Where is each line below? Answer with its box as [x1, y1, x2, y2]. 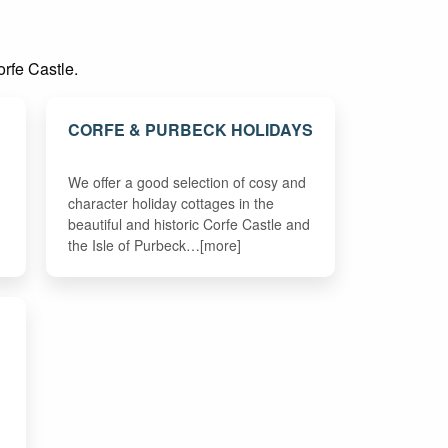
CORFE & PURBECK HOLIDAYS [67, 117, 313, 141]
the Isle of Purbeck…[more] [67, 234, 241, 255]
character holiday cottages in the [67, 192, 274, 213]
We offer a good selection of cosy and [67, 171, 306, 192]
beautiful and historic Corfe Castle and [67, 213, 310, 234]
